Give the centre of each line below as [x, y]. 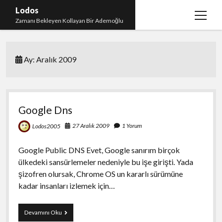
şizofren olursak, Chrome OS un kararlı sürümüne [100, 173]
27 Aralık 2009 [91, 126]
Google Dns [45, 110]
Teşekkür [32, 47]
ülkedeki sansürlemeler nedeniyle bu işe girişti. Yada [106, 162]
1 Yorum [132, 126]
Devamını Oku [43, 212]
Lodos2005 [46, 126]
